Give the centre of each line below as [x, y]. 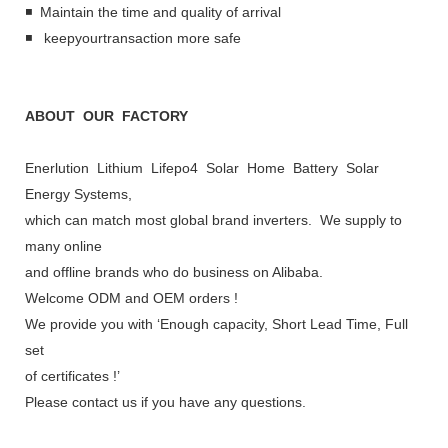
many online [63, 246]
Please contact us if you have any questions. [165, 402]
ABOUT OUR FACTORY [106, 116]
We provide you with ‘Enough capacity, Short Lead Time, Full [216, 324]
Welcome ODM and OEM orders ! [131, 298]
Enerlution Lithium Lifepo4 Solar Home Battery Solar [202, 168]
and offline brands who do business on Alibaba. [174, 272]
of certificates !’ [72, 376]
